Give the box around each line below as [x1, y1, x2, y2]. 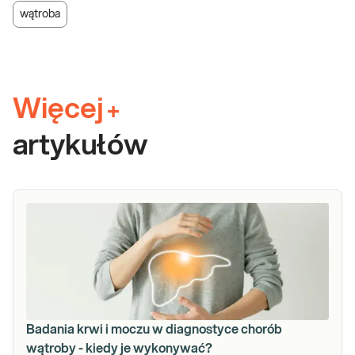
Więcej [13, 94, 104, 124]
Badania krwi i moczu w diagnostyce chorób [26, 323, 282, 336]
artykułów [13, 131, 147, 160]
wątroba [20, 8, 60, 20]
